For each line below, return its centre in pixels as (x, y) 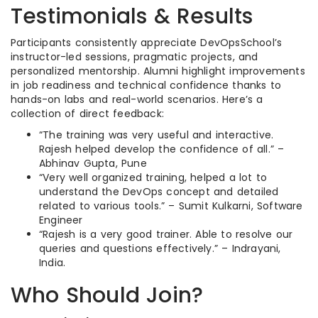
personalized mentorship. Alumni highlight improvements (158, 71)
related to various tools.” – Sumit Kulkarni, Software (171, 206)
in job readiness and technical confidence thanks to (146, 85)
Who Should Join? (107, 295)
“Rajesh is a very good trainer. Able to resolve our (166, 234)
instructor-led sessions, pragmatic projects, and (135, 57)
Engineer (61, 220)
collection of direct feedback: (87, 114)
